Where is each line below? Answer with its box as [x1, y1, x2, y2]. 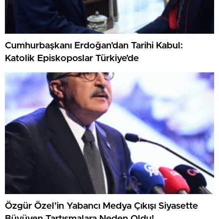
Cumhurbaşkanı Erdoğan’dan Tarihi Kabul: [5, 41, 183, 51]
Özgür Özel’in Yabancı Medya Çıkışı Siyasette [5, 201, 198, 211]
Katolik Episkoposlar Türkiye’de [5, 54, 139, 64]
